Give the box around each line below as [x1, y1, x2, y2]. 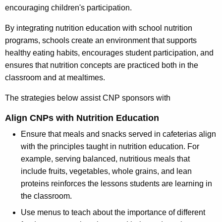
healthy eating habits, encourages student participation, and [5, 49, 214, 57]
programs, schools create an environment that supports [5, 36, 197, 45]
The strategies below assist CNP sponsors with [5, 94, 172, 103]
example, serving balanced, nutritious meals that [21, 155, 190, 164]
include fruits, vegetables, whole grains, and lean [21, 167, 192, 176]
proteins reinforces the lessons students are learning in [21, 179, 212, 188]
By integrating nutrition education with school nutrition [5, 24, 192, 33]
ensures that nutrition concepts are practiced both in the [5, 61, 198, 70]
